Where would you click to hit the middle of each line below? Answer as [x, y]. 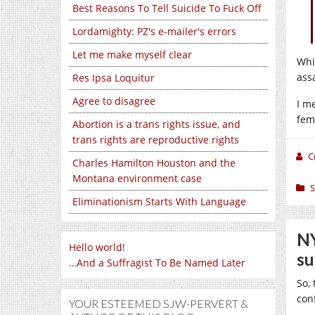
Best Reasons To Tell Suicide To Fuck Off [167, 8]
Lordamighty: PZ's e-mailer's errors [154, 31]
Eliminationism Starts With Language [159, 201]
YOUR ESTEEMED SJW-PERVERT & [159, 303]
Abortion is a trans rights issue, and [156, 124]
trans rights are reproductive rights [156, 140]
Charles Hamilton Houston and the [154, 163]
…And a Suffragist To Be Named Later [157, 263]
